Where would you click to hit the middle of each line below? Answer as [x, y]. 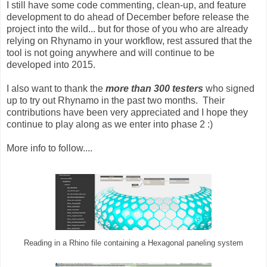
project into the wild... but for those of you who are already [127, 29]
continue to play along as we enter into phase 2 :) [110, 124]
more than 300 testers [154, 89]
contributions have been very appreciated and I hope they [127, 112]
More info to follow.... [49, 148]
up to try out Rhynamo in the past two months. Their [116, 100]
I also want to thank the [56, 89]
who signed [229, 89]
